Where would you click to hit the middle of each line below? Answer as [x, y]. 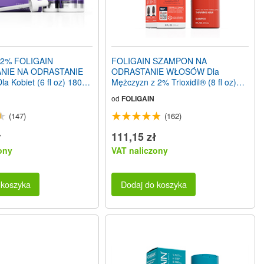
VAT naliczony [140, 150]
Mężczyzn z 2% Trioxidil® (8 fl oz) [174, 82]
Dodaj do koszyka [154, 184]
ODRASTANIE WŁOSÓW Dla [166, 71]
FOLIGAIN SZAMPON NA [159, 60]
